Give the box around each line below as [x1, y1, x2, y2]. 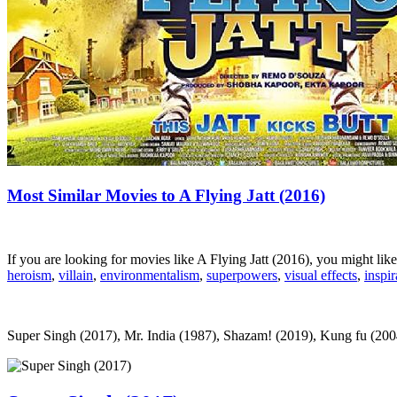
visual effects [284, 268, 357, 284]
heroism [7, 268, 51, 284]
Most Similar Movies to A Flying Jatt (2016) [7, 185, 325, 205]
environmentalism [100, 268, 199, 284]
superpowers [206, 268, 277, 284]
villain [58, 268, 93, 284]
